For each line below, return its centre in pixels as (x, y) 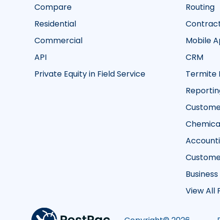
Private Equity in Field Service (90, 74)
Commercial (58, 41)
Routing (200, 7)
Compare (53, 7)
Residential (55, 24)
